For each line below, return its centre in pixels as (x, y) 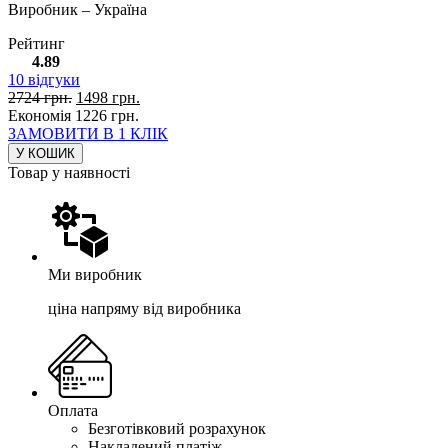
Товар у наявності (69, 173)
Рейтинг (36, 44)
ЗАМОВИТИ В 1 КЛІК (88, 134)
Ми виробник (95, 275)
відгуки (52, 80)
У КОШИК (45, 154)
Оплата (73, 411)
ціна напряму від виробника (144, 309)
